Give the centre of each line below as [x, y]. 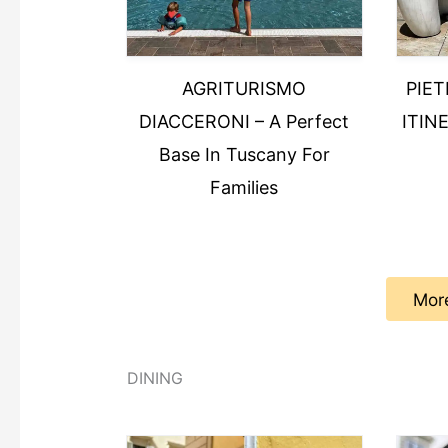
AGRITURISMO [244, 88]
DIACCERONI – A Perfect [244, 121]
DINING [154, 378]
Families [244, 187]
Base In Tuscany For [244, 154]
